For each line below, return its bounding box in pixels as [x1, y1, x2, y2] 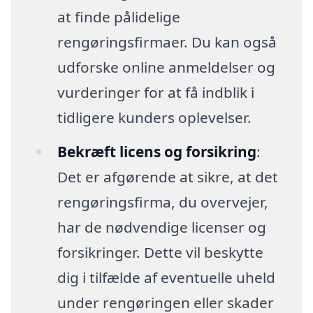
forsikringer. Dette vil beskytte [57, 242, 263, 263]
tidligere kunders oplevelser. [57, 107, 252, 127]
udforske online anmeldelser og [57, 57, 275, 77]
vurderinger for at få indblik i [57, 82, 254, 102]
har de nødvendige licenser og [57, 217, 266, 238]
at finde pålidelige [57, 6, 180, 27]
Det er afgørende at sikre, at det [57, 167, 278, 187]
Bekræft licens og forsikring [57, 142, 256, 162]
